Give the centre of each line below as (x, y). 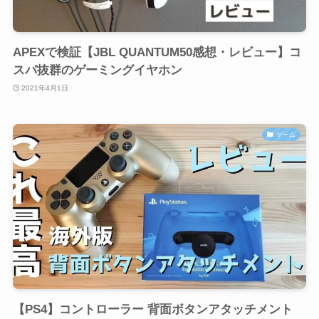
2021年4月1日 (45, 88)
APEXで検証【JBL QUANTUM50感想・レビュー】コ (157, 52)
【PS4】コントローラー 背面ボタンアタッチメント (152, 309)
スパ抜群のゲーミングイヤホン (97, 70)
